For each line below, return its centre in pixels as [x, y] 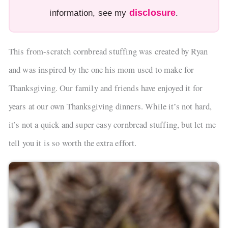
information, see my [89, 13]
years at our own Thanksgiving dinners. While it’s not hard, [110, 106]
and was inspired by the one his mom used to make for [101, 70]
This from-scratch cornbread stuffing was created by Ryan [108, 51]
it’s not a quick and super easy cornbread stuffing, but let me [112, 125]
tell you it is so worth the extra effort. [73, 143]
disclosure [152, 12]
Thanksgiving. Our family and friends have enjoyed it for [106, 88]
